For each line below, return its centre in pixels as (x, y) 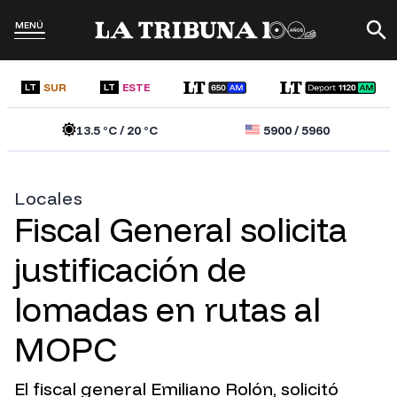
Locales (49, 198)
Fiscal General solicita (181, 230)
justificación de (130, 270)
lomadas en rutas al (167, 310)
